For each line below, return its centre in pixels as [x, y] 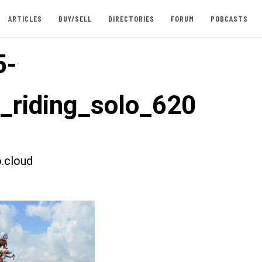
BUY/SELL [75, 18]
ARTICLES [25, 18]
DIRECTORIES [131, 18]
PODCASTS [229, 18]
